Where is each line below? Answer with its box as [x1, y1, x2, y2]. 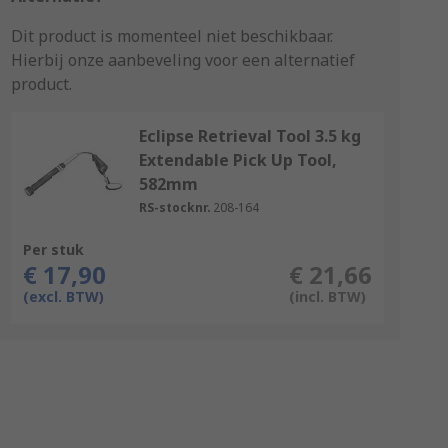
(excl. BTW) [22, 287, 104, 306]
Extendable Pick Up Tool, [138, 149, 337, 171]
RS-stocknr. [138, 199, 211, 216]
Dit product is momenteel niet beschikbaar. [10, 25, 333, 47]
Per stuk [22, 240, 84, 259]
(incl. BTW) [288, 287, 366, 306]
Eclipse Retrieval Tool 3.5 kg [138, 125, 361, 147]
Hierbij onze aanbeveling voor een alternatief [10, 49, 355, 71]
